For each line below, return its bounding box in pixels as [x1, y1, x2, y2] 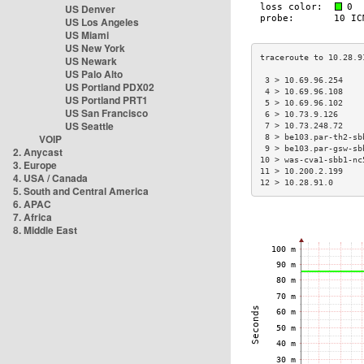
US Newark [65, 54, 117, 68]
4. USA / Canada [13, 171, 88, 185]
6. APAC [13, 197, 51, 211]
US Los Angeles [65, 15, 139, 29]
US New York [65, 41, 125, 55]
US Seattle [65, 119, 114, 133]
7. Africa [13, 210, 52, 224]
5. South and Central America [13, 184, 149, 198]
